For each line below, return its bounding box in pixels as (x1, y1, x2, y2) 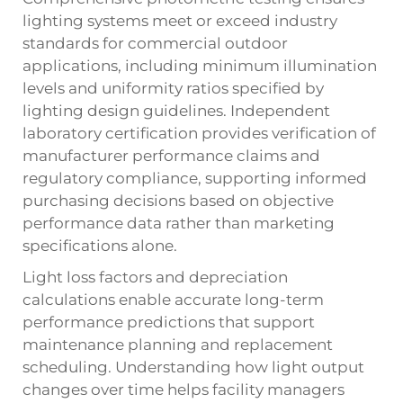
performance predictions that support (22, 313, 315, 331)
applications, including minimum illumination (22, 57, 377, 75)
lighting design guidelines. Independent (22, 102, 330, 120)
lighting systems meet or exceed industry (22, 12, 337, 30)
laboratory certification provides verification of (22, 124, 376, 142)
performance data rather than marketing (22, 214, 335, 232)
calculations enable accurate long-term (22, 291, 324, 309)
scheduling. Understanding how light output (22, 358, 364, 376)
